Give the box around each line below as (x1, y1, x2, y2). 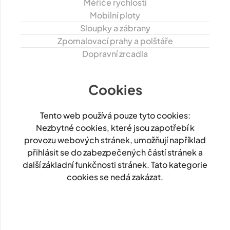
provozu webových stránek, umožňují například (24, 134, 206, 145)
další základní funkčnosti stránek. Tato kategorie (23, 159, 207, 170)
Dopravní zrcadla (82, 48, 148, 59)
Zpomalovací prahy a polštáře (57, 35, 173, 46)
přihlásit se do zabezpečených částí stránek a (27, 146, 203, 158)
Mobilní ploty (90, 9, 140, 21)
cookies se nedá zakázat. (67, 171, 163, 182)
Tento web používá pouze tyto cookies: (40, 109, 190, 121)
